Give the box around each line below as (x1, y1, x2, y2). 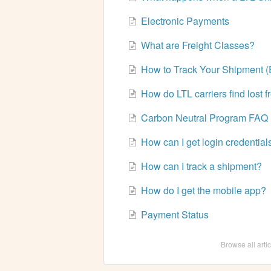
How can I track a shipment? (140, 159, 262, 174)
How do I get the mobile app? (140, 183, 266, 198)
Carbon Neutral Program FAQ (140, 111, 268, 125)
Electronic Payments (140, 14, 229, 28)
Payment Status (140, 207, 209, 222)
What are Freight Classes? (140, 38, 255, 53)
